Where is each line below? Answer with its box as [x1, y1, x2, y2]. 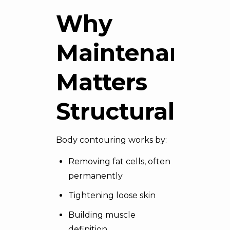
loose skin [116, 190, 156, 200]
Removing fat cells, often [68, 157, 170, 166]
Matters [56, 68, 147, 96]
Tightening [68, 190, 116, 200]
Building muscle [68, 210, 136, 220]
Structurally [56, 97, 195, 125]
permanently [68, 171, 123, 181]
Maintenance [56, 39, 213, 67]
